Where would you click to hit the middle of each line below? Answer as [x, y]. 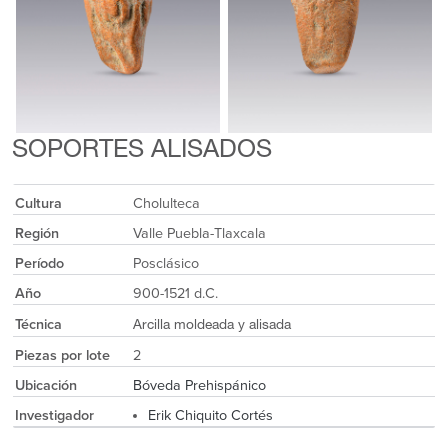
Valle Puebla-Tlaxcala [199, 233]
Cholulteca [166, 203]
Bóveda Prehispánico [199, 385]
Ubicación [45, 385]
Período [39, 263]
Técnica [38, 324]
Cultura [38, 203]
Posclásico [165, 263]
